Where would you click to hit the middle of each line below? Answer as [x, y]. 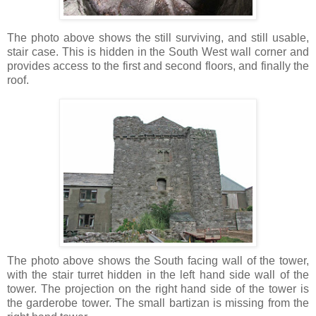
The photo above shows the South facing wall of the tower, [158, 260]
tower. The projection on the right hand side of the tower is [158, 288]
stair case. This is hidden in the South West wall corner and [158, 51]
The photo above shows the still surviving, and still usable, [158, 37]
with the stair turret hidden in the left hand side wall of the [158, 274]
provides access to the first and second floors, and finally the [158, 66]
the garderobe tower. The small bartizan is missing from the [158, 303]
